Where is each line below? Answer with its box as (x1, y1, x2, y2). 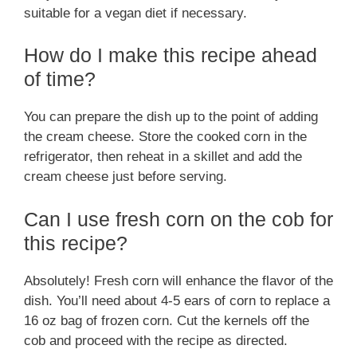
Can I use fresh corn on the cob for (24, 207, 333, 230)
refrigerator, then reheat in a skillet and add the (24, 149, 302, 164)
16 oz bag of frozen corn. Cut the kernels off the (24, 312, 309, 328)
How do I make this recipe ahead (24, 44, 317, 66)
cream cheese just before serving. (24, 169, 227, 184)
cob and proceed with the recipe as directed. (24, 332, 288, 348)
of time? (24, 68, 96, 90)
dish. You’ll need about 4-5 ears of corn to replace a (24, 292, 330, 308)
